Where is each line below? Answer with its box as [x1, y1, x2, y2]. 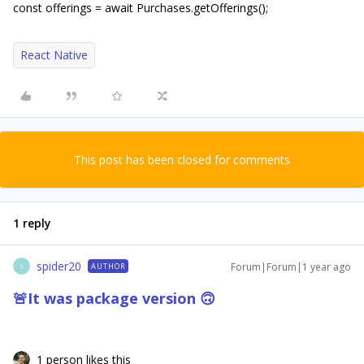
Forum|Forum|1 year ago [231, 260, 351, 274]
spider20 [37, 258, 81, 274]
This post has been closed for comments [74, 152, 290, 167]
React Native [20, 47, 88, 63]
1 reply [13, 215, 51, 231]
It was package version [28, 288, 200, 308]
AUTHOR [91, 261, 125, 271]
